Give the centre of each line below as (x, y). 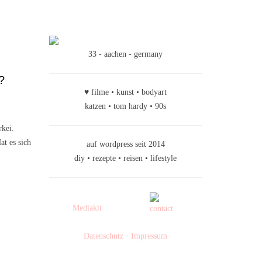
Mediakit (87, 208)
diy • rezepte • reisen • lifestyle (126, 158)
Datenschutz (104, 236)
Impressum (149, 236)
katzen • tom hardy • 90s (126, 106)
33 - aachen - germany (126, 54)
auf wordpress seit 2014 (125, 144)
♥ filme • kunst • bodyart (126, 92)
